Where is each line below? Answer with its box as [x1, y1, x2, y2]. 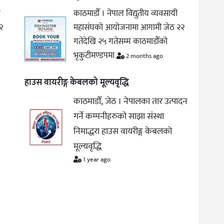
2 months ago [124, 50, 163, 61]
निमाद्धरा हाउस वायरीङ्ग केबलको [73, 123, 172, 139]
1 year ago [81, 153, 111, 165]
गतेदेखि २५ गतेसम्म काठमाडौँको [73, 34, 168, 48]
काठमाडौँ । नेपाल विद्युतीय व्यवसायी [73, 6, 178, 20]
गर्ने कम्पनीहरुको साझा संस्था [73, 108, 164, 124]
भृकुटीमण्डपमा [73, 48, 117, 62]
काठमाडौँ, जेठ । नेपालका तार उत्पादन [73, 93, 188, 109]
